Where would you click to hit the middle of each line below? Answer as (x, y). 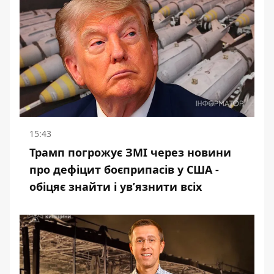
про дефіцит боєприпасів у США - (124, 169)
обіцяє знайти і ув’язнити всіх (116, 186)
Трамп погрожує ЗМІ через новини (130, 152)
